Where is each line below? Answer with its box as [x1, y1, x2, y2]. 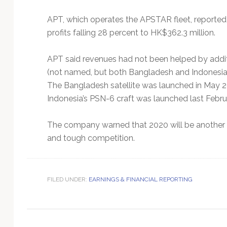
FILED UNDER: [47, 175, 89, 183]
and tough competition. [47, 133, 135, 143]
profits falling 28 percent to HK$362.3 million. [47, 27, 215, 37]
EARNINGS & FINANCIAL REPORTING [88, 175, 193, 183]
